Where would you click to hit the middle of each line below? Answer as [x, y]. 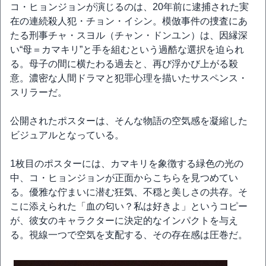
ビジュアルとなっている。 [67, 135]
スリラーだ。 [39, 92]
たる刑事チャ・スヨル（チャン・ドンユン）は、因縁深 [129, 35]
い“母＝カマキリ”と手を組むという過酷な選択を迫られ [127, 50]
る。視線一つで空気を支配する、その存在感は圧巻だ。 [129, 235]
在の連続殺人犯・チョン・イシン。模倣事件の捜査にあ [129, 21]
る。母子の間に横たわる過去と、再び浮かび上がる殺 [124, 64]
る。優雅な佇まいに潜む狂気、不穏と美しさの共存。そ [129, 192]
